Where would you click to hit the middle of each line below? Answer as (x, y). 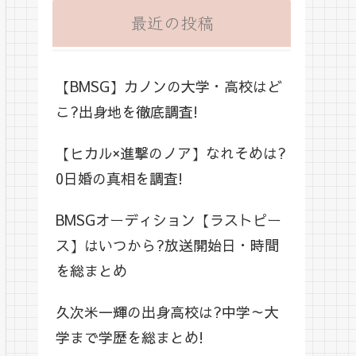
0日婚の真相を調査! (119, 178)
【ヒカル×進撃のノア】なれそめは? (171, 153)
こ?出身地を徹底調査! (127, 111)
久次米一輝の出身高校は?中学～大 (167, 311)
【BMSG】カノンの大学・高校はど (168, 86)
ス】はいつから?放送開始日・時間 (167, 245)
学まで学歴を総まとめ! (130, 337)
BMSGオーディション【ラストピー (168, 219)
